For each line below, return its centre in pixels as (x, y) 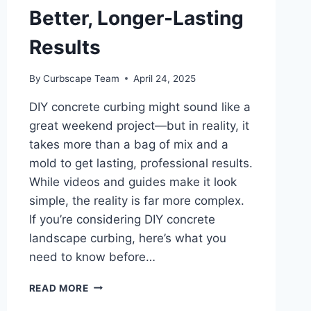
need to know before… (92, 257)
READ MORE (59, 288)
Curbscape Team (81, 78)
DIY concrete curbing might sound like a (140, 107)
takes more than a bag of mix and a (128, 144)
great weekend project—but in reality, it (139, 125)
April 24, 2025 (164, 78)
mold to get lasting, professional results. (141, 163)
